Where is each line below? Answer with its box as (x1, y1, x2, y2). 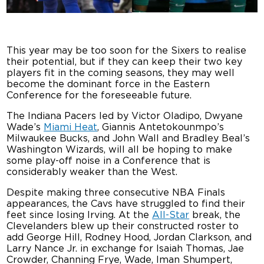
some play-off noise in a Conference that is (6, 156, 211, 166)
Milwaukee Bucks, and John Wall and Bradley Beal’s (6, 133, 250, 143)
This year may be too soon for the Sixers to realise (6, 45, 247, 55)
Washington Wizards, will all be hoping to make (6, 144, 233, 154)
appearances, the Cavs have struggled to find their (6, 199, 246, 209)
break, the (189, 210, 241, 220)
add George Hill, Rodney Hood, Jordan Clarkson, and (6, 232, 252, 242)
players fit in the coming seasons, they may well (6, 68, 235, 78)
